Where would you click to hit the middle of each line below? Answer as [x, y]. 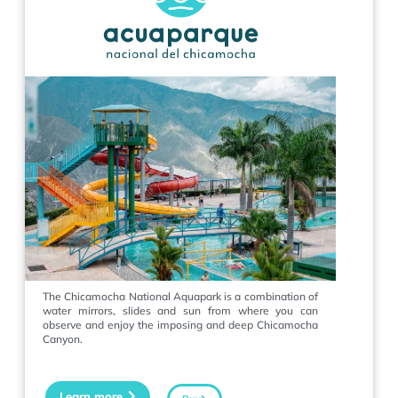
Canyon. [63, 339]
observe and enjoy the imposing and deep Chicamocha [180, 325]
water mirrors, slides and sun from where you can [180, 311]
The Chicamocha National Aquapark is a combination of [180, 297]
